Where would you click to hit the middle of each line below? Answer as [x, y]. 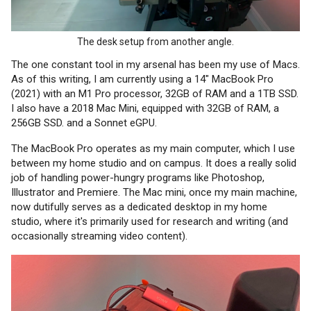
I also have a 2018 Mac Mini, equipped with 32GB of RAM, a [145, 109]
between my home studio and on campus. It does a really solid [154, 163]
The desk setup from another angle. [155, 42]
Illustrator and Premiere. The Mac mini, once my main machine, [154, 193]
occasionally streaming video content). [99, 236]
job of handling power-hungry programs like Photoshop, [138, 178]
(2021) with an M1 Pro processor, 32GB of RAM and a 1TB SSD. [155, 94]
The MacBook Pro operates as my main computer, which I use [153, 149]
